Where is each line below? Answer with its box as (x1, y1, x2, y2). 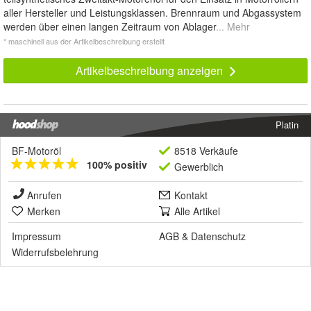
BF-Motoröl (12, 144, 61, 158)
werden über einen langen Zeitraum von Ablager (3, 19, 216, 34)
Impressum (12, 229, 61, 244)
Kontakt (174, 188, 208, 203)
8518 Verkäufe (174, 144, 238, 158)
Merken (27, 204, 60, 219)
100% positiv (87, 158, 147, 172)
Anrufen (27, 188, 62, 203)
